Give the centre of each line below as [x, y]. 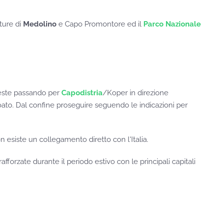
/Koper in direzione [136, 93]
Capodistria [82, 93]
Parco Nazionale [172, 24]
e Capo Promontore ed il [100, 24]
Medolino [40, 24]
